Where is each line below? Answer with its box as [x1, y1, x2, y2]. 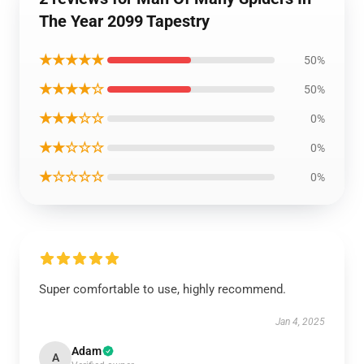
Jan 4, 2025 [275, 316, 325, 327]
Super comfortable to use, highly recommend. [39, 282, 286, 297]
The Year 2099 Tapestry [39, 11, 210, 31]
